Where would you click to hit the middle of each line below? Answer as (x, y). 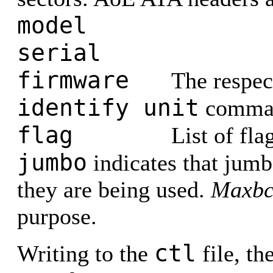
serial (59, 53)
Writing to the (86, 253)
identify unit (108, 108)
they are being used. (114, 190)
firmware (94, 80)
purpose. (57, 216)
